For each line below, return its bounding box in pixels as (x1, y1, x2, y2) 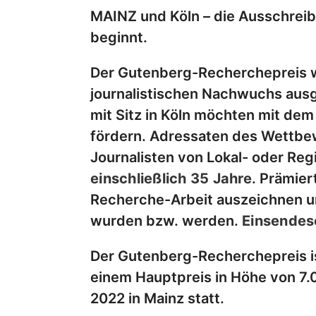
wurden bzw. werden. (90, 212, 242, 230)
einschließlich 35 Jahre (90, 170, 252, 188)
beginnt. (90, 29, 147, 47)
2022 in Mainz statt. (90, 290, 224, 308)
